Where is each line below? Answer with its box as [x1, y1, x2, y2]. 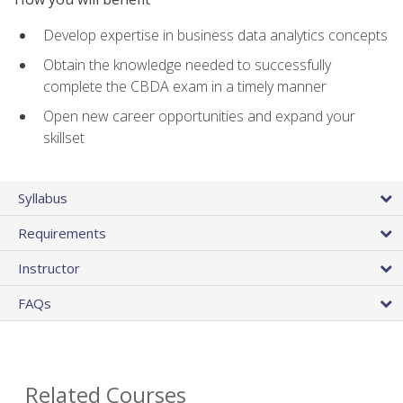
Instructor [18, 258, 80, 277]
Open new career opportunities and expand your [43, 105, 355, 126]
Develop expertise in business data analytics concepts [43, 25, 388, 46]
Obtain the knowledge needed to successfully [43, 54, 331, 75]
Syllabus [18, 188, 67, 207]
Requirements [18, 223, 106, 242]
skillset [43, 127, 85, 148]
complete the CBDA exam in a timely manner [43, 76, 327, 96]
